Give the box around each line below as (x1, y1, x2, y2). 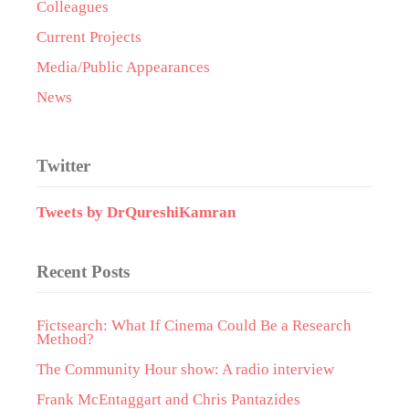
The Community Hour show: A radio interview (37, 361, 338, 378)
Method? (37, 330, 94, 348)
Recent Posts (37, 262, 130, 281)
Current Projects (37, 28, 142, 46)
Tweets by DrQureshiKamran (37, 204, 236, 221)
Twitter (37, 156, 90, 175)
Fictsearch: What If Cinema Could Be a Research (37, 317, 351, 334)
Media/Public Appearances (37, 58, 210, 76)
